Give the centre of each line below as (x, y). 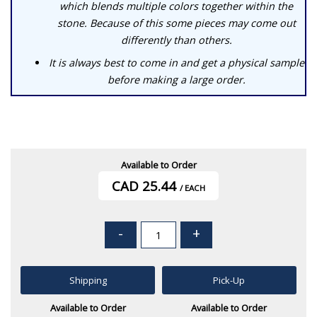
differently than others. (176, 40)
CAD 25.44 (144, 185)
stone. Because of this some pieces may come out (176, 23)
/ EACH (192, 188)
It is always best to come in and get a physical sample (176, 63)
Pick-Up (229, 281)
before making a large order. (176, 80)
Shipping (88, 281)
